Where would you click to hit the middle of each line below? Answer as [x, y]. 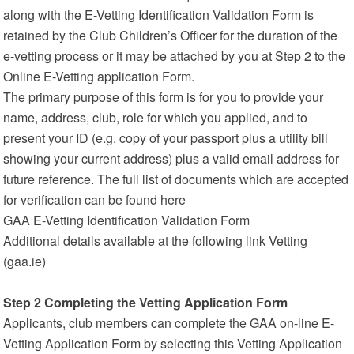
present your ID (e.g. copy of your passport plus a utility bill [166, 138]
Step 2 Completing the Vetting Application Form [146, 302]
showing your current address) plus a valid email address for [171, 158]
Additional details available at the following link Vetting [156, 241]
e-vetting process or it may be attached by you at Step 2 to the [175, 56]
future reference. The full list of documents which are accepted [176, 179]
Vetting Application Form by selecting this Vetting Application [173, 343]
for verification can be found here [95, 200]
